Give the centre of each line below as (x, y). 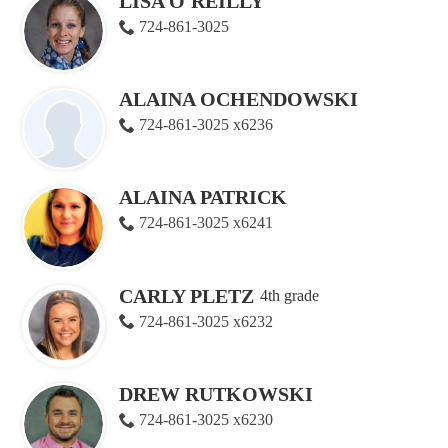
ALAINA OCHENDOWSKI (238, 99)
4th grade (290, 296)
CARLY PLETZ (186, 295)
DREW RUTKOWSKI (216, 393)
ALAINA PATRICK (203, 197)
